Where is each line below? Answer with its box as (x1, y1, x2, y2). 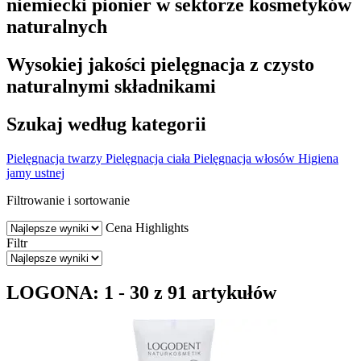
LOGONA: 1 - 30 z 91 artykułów (6, 281, 276, 303)
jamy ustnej (6, 165, 64, 180)
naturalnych (6, 15, 107, 37)
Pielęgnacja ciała (106, 151, 190, 165)
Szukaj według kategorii (6, 113, 206, 135)
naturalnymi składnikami (6, 75, 216, 97)
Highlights (135, 220, 189, 234)
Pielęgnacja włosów (193, 151, 295, 165)
